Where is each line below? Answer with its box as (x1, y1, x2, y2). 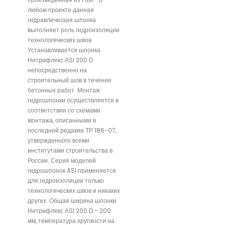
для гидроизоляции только (28, 176, 104, 185)
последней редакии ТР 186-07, (28, 126, 117, 135)
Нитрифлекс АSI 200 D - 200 (28, 206, 111, 215)
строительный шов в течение (28, 75, 111, 84)
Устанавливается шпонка (28, 45, 100, 54)
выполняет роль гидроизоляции (28, 25, 120, 34)
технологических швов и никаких (28, 186, 120, 195)
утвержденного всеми (28, 136, 89, 145)
